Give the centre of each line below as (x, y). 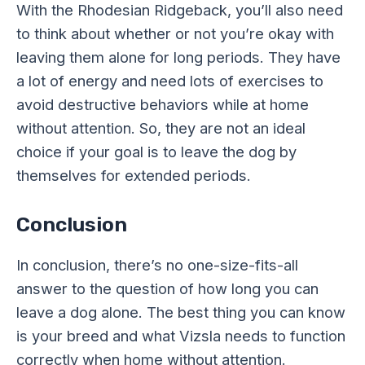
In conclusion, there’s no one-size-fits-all (157, 264)
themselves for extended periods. (134, 176)
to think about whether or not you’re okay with (175, 34)
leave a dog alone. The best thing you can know (181, 312)
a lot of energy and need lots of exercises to (170, 81)
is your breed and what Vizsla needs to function (181, 335)
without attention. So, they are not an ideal (161, 128)
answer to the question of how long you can (167, 288)
